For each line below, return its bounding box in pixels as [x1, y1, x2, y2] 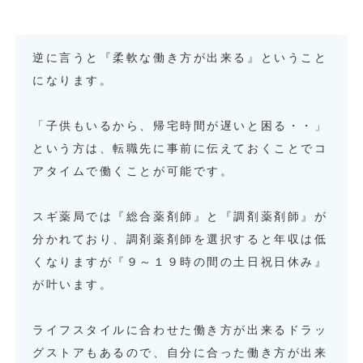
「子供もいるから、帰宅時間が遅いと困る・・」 [32, 118, 328, 132]
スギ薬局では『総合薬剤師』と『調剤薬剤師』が [32, 209, 328, 223]
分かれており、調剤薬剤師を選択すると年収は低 [32, 232, 328, 246]
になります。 [32, 73, 113, 87]
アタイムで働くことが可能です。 [32, 164, 234, 177]
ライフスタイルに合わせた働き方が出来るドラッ [32, 322, 328, 336]
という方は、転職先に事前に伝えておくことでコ [32, 141, 328, 155]
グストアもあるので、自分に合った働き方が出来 [32, 345, 328, 359]
